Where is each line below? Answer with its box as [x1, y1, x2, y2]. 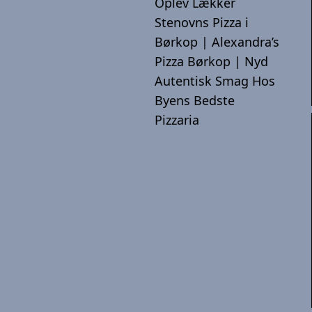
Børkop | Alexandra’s [155, 33, 279, 50]
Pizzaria [155, 111, 199, 128]
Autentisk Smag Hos [155, 72, 275, 89]
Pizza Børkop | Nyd [155, 53, 268, 70]
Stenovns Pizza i [155, 14, 249, 31]
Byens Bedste [155, 92, 235, 109]
